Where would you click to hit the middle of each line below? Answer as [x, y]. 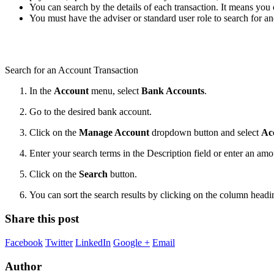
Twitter [59, 242]
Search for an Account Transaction [73, 70]
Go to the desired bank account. [93, 112]
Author [23, 266]
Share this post [42, 219]
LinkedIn [93, 242]
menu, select [116, 91]
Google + [131, 242]
